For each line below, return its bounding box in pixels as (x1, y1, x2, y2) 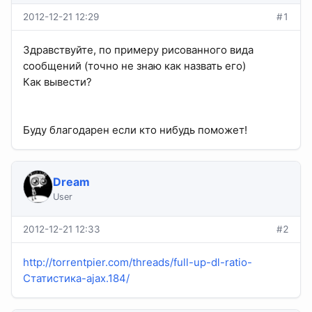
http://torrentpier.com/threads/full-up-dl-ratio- (23, 256, 252, 270)
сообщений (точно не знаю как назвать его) (23, 59, 246, 73)
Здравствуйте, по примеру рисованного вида (23, 43, 253, 57)
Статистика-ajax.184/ (23, 272, 130, 286)
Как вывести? (23, 75, 92, 89)
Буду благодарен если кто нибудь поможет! (23, 123, 247, 137)
